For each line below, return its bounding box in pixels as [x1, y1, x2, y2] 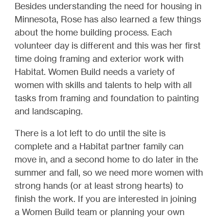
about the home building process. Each [15, 27, 172, 38]
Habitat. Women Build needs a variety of [15, 66, 175, 77]
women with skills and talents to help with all [15, 79, 192, 91]
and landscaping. [15, 106, 85, 117]
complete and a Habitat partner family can [15, 141, 183, 152]
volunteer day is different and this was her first [15, 40, 200, 51]
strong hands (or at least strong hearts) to [15, 180, 183, 191]
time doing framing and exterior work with [15, 53, 183, 64]
